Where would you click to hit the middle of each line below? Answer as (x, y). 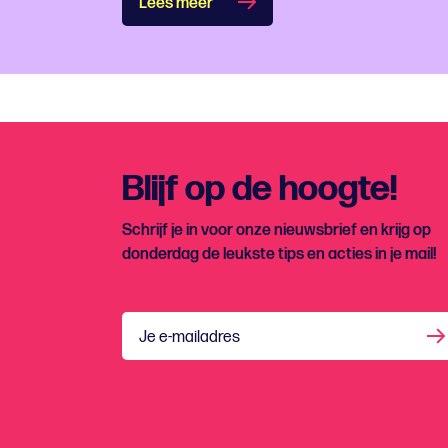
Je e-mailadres (189, 337)
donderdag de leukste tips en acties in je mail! (279, 254)
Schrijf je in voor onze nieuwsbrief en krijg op (276, 230)
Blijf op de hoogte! (259, 189)
